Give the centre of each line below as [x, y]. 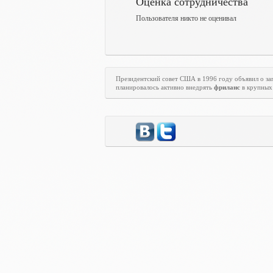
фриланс [227, 87]
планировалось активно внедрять [165, 87]
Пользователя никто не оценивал [186, 18]
